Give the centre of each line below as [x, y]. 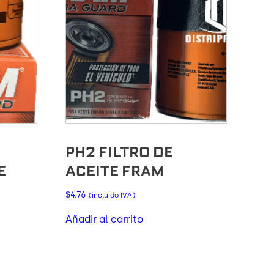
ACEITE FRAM [114, 171]
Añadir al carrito [104, 219]
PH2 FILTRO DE [119, 152]
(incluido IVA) [112, 195]
